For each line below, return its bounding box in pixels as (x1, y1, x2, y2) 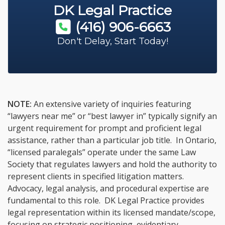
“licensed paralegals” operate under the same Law (8, 146, 196, 158)
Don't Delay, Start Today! (57, 35, 168, 47)
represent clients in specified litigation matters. (8, 170, 186, 182)
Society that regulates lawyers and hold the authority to (8, 158, 217, 170)
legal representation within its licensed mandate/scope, (8, 206, 215, 218)
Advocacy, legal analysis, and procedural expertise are (8, 182, 209, 194)
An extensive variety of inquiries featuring (34, 98, 191, 109)
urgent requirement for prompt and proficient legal (8, 122, 201, 134)
